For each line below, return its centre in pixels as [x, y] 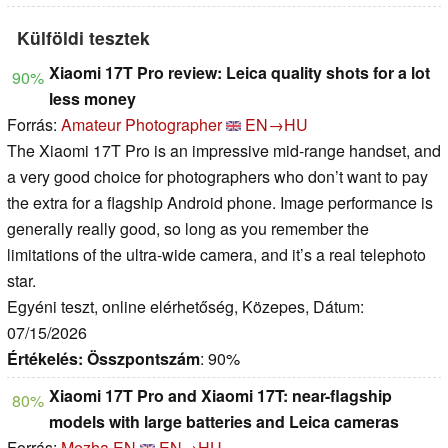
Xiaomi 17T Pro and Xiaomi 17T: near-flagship [220, 396]
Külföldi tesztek [83, 38]
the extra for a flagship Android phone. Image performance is [220, 203]
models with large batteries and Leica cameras [224, 422]
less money [92, 99]
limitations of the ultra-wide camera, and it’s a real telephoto [216, 255]
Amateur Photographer [141, 125]
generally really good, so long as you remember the [188, 229]
